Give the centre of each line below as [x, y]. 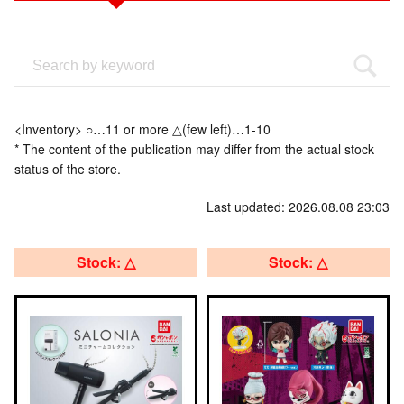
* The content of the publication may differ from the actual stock [194, 149]
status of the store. [68, 169]
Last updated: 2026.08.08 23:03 [298, 207]
